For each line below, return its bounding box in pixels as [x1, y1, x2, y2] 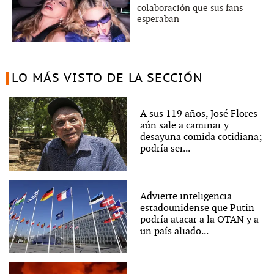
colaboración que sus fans [137, 2, 243, 13]
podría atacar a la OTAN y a [139, 213, 259, 226]
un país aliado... [139, 225, 209, 237]
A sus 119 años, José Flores [139, 108, 257, 120]
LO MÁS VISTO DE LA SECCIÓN [11, 71, 203, 85]
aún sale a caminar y [139, 119, 229, 131]
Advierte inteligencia [139, 190, 232, 202]
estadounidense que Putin [139, 202, 254, 214]
